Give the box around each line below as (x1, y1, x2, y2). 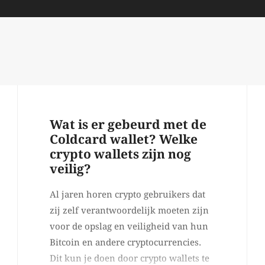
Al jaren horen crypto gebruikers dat (50, 189, 205, 201)
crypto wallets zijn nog (50, 147, 191, 162)
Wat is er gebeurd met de (50, 117, 206, 132)
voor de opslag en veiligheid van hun (50, 221, 208, 232)
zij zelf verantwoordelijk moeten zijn (50, 205, 209, 216)
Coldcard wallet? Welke (50, 132, 198, 147)
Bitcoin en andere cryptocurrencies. (50, 237, 201, 248)
